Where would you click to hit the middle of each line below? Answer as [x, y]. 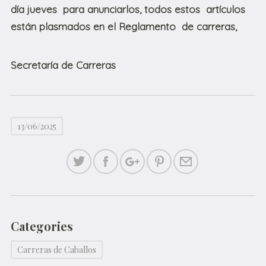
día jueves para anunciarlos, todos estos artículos [128, 9]
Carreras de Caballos [57, 250]
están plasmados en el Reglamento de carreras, [124, 27]
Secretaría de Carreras [63, 65]
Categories [42, 226]
